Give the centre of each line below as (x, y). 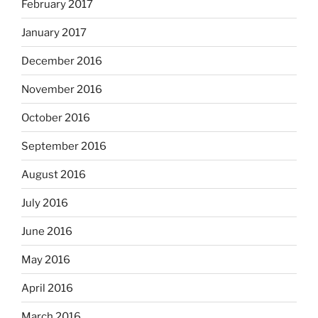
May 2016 (46, 259)
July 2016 (45, 203)
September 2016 (64, 146)
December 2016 (62, 61)
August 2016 (54, 174)
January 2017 (54, 32)
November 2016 (62, 89)
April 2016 (47, 288)
